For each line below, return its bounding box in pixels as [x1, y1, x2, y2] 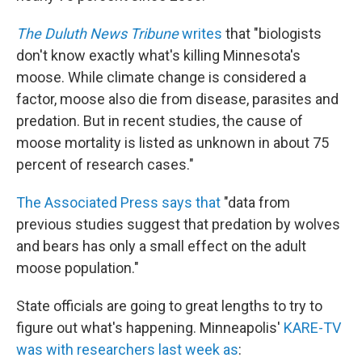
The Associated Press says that [16, 193, 221, 211]
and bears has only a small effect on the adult [16, 237, 306, 255]
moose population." [16, 259, 139, 276]
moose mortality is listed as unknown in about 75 [16, 133, 329, 151]
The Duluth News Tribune [16, 24, 179, 42]
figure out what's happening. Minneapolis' [16, 318, 284, 336]
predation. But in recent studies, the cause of [16, 112, 303, 129]
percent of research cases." [16, 155, 194, 173]
